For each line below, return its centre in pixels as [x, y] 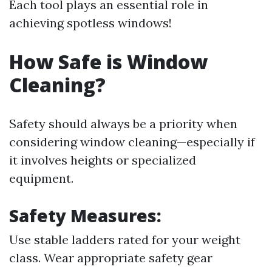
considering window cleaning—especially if [132, 142]
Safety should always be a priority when [123, 124]
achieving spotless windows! [90, 23]
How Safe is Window [108, 62]
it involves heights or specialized [103, 160]
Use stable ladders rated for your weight [125, 240]
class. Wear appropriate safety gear [111, 258]
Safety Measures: [85, 216]
